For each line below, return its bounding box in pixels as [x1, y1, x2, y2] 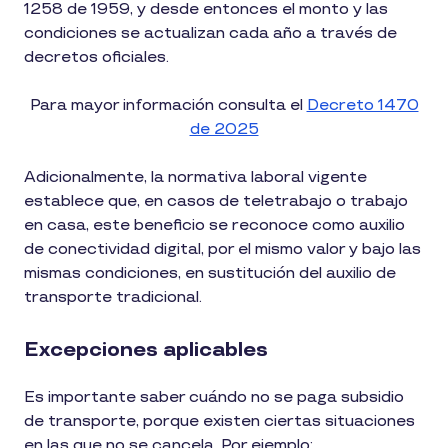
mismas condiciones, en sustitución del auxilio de [24, 263, 396, 283]
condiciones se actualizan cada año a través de [24, 23, 397, 43]
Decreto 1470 [306, 95, 419, 115]
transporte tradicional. [24, 287, 202, 307]
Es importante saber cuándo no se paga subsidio [24, 387, 404, 407]
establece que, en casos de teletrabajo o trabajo [24, 191, 408, 211]
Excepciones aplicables [24, 337, 268, 362]
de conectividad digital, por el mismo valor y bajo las [24, 239, 421, 259]
